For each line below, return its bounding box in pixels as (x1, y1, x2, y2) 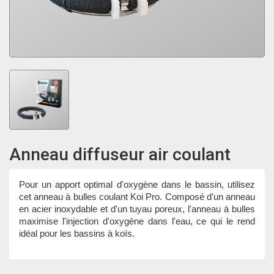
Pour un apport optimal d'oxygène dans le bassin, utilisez (19, 179, 255, 190)
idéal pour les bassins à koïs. (19, 228, 135, 239)
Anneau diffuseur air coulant (9, 144, 231, 165)
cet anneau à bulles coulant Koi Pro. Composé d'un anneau (19, 191, 255, 202)
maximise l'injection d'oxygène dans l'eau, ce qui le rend (19, 216, 255, 226)
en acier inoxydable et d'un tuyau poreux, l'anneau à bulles (19, 204, 255, 214)
